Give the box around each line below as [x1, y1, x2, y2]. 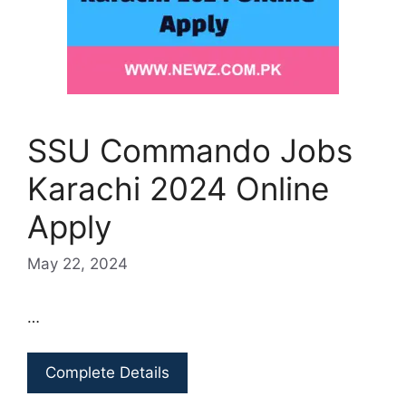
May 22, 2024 [27, 255, 128, 273]
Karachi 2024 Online [27, 169, 329, 208]
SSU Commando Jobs [27, 130, 353, 169]
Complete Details [45, 362, 169, 382]
